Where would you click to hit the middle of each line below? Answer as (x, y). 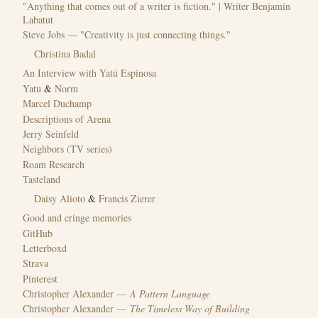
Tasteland (42, 180)
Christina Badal (65, 54)
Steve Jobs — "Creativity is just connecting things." (127, 35)
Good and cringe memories (77, 218)
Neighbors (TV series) (67, 149)
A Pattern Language (170, 294)
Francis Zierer (127, 199)
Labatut (38, 19)
